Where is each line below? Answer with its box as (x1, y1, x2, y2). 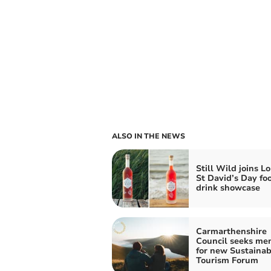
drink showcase (195, 181, 260, 194)
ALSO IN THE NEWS (111, 131, 185, 141)
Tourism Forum (195, 254, 258, 266)
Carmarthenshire (195, 225, 267, 237)
